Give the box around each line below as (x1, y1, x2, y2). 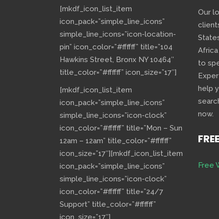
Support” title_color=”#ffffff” (60, 200, 156, 209)
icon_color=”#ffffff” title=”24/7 (60, 187, 163, 196)
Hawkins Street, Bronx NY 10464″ (60, 55, 174, 64)
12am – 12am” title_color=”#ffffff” (60, 136, 172, 145)
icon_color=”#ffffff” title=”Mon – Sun (60, 124, 182, 132)
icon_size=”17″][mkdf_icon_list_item (60, 149, 183, 158)
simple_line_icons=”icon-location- (60, 30, 176, 39)
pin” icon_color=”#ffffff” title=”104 (60, 43, 173, 51)
